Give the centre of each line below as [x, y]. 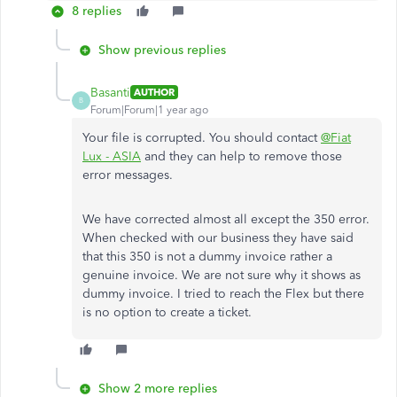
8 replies [97, 11]
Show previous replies [162, 50]
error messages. [128, 175]
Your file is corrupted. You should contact [202, 137]
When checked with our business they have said [218, 237]
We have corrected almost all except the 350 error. [226, 219]
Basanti [110, 92]
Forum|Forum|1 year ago [149, 109]
